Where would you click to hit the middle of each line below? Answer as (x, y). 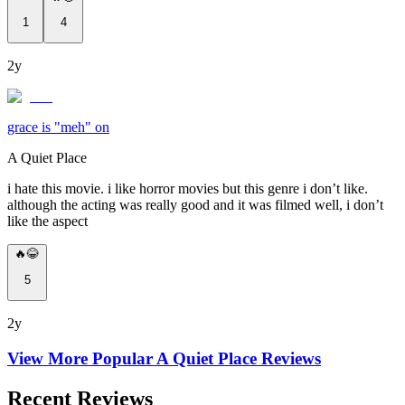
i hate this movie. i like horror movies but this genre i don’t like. (188, 189)
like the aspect (47, 221)
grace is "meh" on (58, 127)
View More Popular (82, 358)
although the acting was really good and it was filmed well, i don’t (195, 205)
